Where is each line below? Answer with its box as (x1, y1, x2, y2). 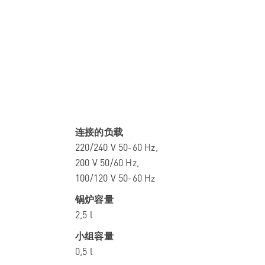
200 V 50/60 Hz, (75, 156, 139, 169)
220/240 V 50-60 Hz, (75, 141, 158, 153)
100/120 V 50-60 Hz (75, 172, 156, 184)
